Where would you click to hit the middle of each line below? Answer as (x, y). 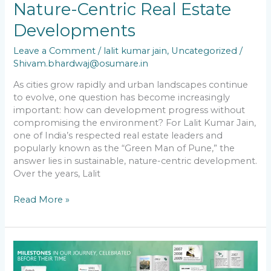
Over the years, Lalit (57, 174)
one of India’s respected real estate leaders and (118, 136)
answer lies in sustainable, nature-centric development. (135, 161)
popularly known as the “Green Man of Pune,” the (124, 149)
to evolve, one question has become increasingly (122, 98)
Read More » (42, 200)
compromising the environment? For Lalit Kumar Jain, (135, 123)
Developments (75, 31)
